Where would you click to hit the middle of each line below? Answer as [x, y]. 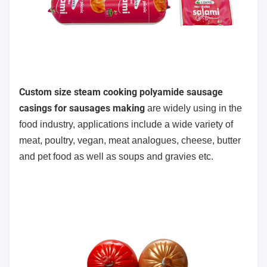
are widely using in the [193, 108]
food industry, [48, 125]
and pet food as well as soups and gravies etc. [116, 157]
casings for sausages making [82, 108]
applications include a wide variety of [155, 125]
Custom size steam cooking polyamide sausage [121, 92]
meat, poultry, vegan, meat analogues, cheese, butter [130, 141]
